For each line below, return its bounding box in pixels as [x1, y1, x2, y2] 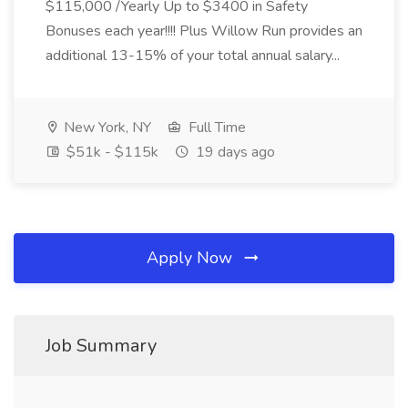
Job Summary [46, 333, 157, 358]
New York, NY [60, 117, 151, 138]
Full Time [185, 117, 246, 138]
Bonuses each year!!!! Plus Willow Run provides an [46, 21, 362, 41]
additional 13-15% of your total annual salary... [46, 46, 343, 66]
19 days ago [192, 142, 275, 162]
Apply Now [147, 247, 237, 269]
